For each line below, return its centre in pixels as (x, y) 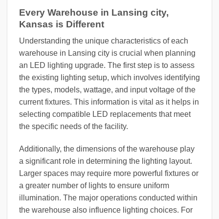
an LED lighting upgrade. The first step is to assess (107, 66)
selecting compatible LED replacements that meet (105, 114)
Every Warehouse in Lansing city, (94, 12)
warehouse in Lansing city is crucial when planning (107, 53)
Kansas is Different (62, 24)
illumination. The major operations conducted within (108, 198)
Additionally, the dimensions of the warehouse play (107, 149)
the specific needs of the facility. (74, 127)
